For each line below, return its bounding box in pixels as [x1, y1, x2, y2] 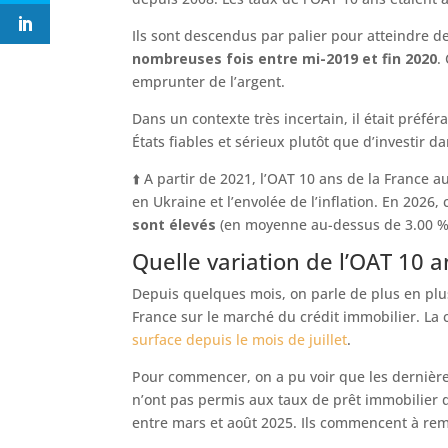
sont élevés [132, 215, 216, 235]
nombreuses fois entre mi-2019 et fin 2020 [132, 49, 437, 69]
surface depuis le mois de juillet [132, 330, 347, 350]
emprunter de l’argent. [132, 72, 285, 92]
